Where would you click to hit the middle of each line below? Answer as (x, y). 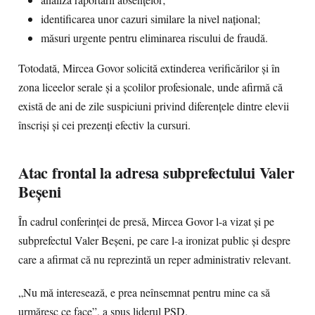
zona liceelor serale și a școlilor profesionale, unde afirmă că (150, 87)
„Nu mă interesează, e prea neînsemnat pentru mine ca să (144, 292)
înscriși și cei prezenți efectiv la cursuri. (104, 125)
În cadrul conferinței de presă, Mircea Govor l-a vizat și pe (146, 221)
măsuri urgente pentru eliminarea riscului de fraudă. (154, 38)
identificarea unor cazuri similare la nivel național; (150, 19)
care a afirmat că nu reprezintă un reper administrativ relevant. (155, 259)
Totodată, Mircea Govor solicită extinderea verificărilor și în (149, 68)
